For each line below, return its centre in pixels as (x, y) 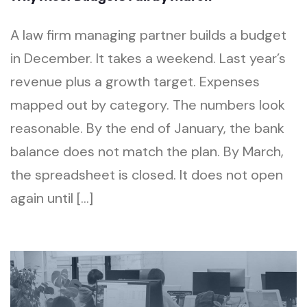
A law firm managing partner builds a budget (148, 35)
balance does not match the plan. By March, (147, 152)
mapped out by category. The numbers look (148, 105)
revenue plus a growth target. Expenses (135, 82)
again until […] (52, 198)
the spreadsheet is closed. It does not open (147, 175)
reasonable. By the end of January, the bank (147, 128)
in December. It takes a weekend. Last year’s (148, 59)
